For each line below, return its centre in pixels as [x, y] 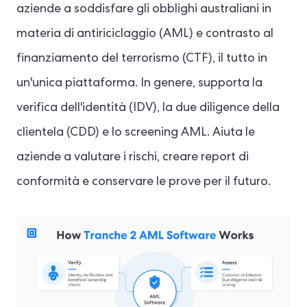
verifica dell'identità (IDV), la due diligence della [148, 108]
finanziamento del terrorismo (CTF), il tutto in [142, 59]
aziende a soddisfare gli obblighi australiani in [144, 10]
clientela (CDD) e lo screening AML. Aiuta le [136, 133]
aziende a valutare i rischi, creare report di [133, 158]
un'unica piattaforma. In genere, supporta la [139, 84]
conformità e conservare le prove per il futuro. [144, 182]
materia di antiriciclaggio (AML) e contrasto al [145, 34]
